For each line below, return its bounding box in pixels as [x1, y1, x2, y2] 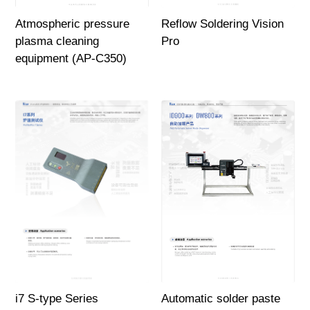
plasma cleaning [15, 35, 100, 48]
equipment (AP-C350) [15, 52, 127, 66]
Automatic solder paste [161, 292, 280, 306]
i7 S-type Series [15, 292, 99, 306]
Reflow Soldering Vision [161, 17, 284, 31]
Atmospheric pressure [15, 17, 130, 31]
